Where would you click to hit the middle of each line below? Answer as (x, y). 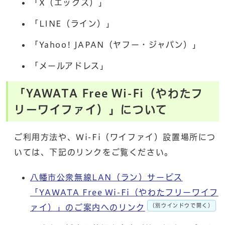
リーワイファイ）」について (91, 109)
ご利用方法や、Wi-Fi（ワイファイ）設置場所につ (115, 137)
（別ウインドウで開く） (182, 205)
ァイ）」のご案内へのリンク (88, 207)
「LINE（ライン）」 (73, 23)
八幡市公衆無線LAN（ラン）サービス (106, 177)
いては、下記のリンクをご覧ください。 (94, 152)
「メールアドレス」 (70, 66)
